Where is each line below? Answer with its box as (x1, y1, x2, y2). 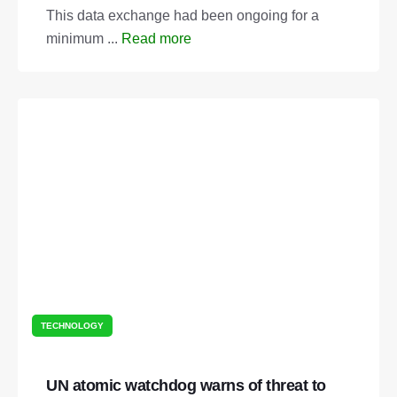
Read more (121, 30, 191, 46)
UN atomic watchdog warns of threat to (46, 377, 326, 395)
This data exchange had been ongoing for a (46, 7, 319, 23)
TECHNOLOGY (41, 321, 104, 331)
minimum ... (46, 30, 121, 46)
